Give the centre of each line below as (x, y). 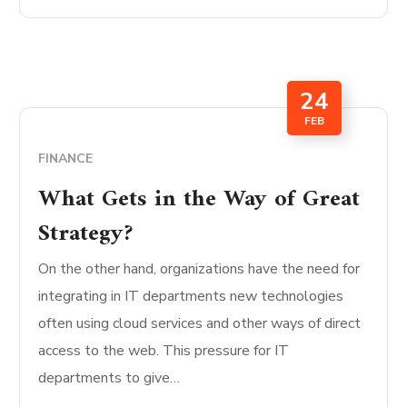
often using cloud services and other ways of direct (200, 324)
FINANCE (66, 159)
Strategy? (86, 234)
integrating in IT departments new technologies (191, 297)
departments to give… (109, 378)
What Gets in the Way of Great (199, 200)
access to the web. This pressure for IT (164, 351)
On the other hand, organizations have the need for (199, 269)
